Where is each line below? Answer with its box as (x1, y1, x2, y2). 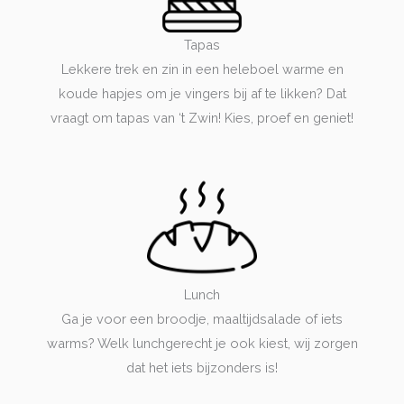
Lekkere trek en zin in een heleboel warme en (60, 60, 344, 77)
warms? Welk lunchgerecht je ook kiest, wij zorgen (46, 335, 358, 351)
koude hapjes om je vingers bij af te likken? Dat (58, 85, 346, 101)
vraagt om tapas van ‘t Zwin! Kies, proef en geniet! (50, 109, 353, 125)
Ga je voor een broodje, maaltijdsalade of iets (61, 310, 343, 326)
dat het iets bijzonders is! (126, 359, 278, 375)
